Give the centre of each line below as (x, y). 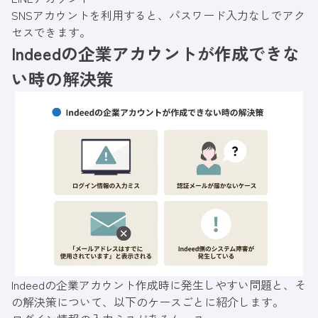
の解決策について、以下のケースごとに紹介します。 (148, 301)
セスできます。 (51, 32)
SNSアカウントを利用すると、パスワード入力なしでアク (158, 15)
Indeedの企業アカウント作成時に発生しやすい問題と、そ (159, 284)
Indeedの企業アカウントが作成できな (155, 53)
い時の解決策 (62, 79)
